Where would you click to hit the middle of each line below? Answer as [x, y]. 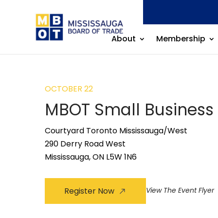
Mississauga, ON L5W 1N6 [91, 157]
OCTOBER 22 [69, 89]
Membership [181, 39]
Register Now [89, 191]
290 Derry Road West [85, 144]
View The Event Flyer [180, 190]
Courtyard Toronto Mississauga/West [116, 131]
